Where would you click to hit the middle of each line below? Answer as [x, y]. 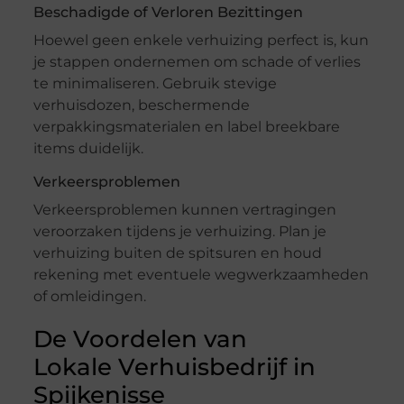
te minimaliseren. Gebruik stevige [155, 84]
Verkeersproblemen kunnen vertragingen [184, 210]
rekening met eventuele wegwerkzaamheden [201, 275]
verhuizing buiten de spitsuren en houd [177, 253]
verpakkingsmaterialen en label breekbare [186, 127]
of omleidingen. [89, 297]
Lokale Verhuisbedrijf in [174, 367]
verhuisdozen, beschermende [141, 106]
